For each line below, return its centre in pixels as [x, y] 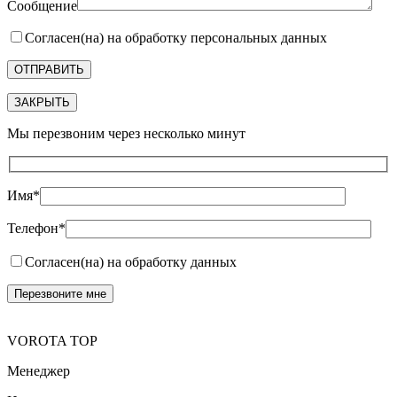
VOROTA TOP [52, 341]
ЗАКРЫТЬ [42, 102]
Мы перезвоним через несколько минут [126, 133]
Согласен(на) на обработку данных [131, 262]
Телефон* [36, 229]
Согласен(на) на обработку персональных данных [176, 37]
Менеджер [39, 371]
